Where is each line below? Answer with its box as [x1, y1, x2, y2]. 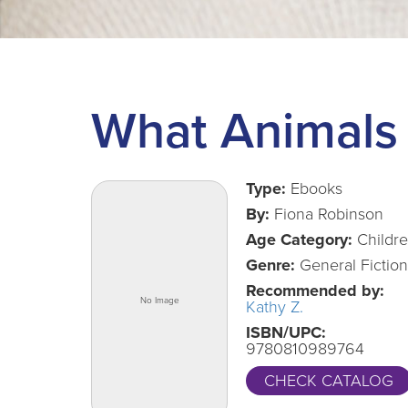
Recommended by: [246, 280, 384, 301]
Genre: [246, 255, 295, 275]
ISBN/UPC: [246, 322, 326, 342]
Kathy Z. [246, 297, 303, 317]
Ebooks [286, 178, 342, 199]
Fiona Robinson [270, 204, 383, 224]
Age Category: [246, 229, 352, 250]
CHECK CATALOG [264, 371, 393, 391]
